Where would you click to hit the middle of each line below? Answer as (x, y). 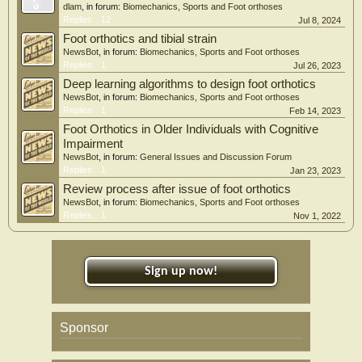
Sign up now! (181, 271)
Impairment (93, 143)
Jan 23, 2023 (316, 170)
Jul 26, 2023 (317, 65)
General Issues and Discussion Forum (216, 156)
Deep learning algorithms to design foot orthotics (189, 84)
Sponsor (84, 327)
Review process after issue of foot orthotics (177, 189)
